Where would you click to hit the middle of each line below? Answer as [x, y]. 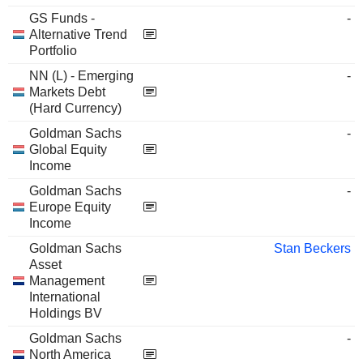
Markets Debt [67, 92]
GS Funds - [62, 18]
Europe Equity [70, 207]
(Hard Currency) [75, 108]
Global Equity [68, 149]
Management [67, 281]
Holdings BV [66, 313]
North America [70, 354]
